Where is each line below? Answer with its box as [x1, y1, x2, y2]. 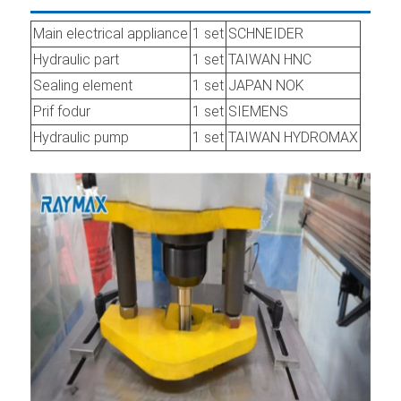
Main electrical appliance [33, 25, 188, 42]
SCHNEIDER [228, 25, 303, 42]
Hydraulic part [33, 51, 119, 68]
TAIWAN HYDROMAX [228, 129, 358, 146]
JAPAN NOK [228, 77, 304, 94]
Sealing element [33, 77, 132, 94]
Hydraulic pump [33, 129, 129, 146]
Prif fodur [33, 103, 90, 120]
